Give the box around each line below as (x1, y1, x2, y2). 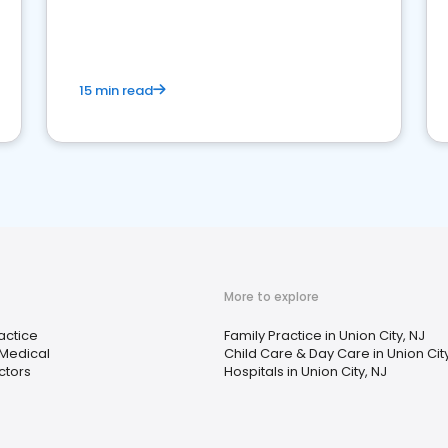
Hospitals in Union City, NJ (224, 362, 387, 382)
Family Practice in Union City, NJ (224, 326, 425, 346)
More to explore (224, 288, 319, 306)
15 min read (79, 81, 153, 101)
